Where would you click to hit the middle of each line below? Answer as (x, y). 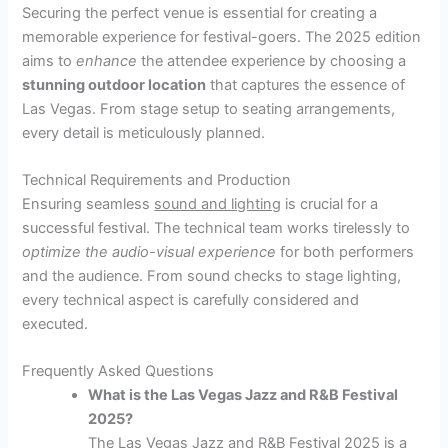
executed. (55, 324)
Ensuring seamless (88, 204)
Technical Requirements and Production (157, 180)
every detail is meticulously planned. (144, 132)
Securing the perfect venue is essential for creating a (200, 12)
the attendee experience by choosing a (272, 60)
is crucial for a (330, 204)
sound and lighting (218, 204)
